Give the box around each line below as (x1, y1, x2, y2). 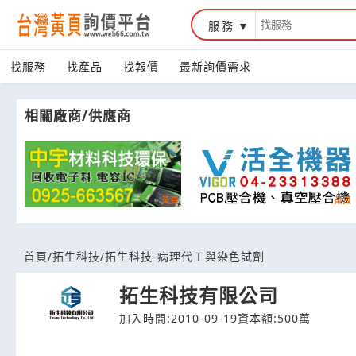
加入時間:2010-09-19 (119, 311, 238, 327)
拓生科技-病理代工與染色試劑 (105, 248, 265, 264)
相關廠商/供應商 (25, 106, 131, 125)
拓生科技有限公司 (119, 282, 278, 309)
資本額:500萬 (238, 311, 311, 327)
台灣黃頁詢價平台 (12, 38, 171, 64)
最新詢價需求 (180, 59, 251, 74)
